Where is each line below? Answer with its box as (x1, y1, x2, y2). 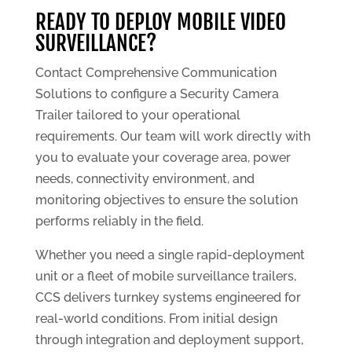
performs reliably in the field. (35, 214, 203, 229)
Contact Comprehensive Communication (35, 65, 277, 81)
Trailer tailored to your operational (35, 108, 240, 123)
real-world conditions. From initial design (35, 311, 277, 327)
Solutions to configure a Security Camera (35, 86, 279, 102)
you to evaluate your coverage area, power (35, 150, 291, 166)
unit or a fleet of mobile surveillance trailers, (35, 269, 296, 284)
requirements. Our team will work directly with (35, 129, 310, 145)
